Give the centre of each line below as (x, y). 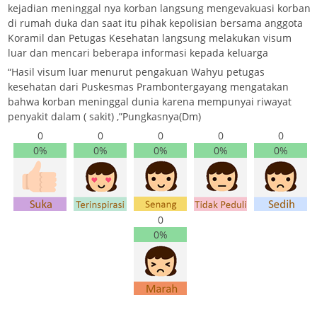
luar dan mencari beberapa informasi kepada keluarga (138, 53)
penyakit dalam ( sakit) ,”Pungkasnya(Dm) (104, 117)
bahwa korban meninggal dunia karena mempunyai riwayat (150, 102)
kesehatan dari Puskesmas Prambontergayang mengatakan (148, 87)
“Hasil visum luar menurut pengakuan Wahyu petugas (136, 72)
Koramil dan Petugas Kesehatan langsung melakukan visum (150, 38)
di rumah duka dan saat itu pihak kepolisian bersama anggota (155, 23)
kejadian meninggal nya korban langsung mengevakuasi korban (159, 8)
